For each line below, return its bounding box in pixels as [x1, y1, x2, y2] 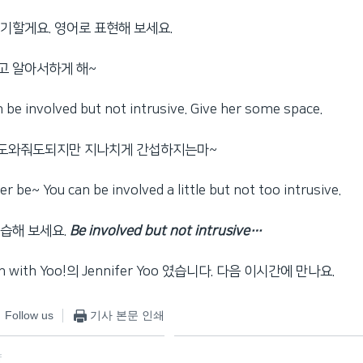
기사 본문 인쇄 [89, 309, 164, 322]
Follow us [4, 309, 53, 322]
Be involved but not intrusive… [70, 223, 263, 238]
